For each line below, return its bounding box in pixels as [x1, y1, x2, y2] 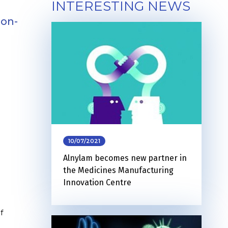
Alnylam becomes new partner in [63, 153, 187, 163]
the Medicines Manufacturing [63, 165, 174, 175]
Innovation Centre [63, 177, 131, 187]
